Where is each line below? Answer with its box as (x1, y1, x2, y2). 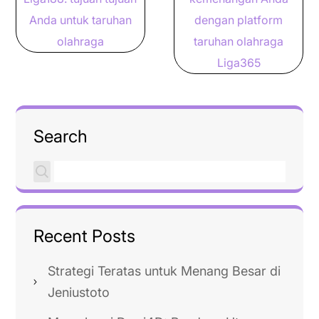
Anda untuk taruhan (28, 13, 132, 27)
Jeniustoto (48, 285, 110, 300)
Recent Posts (33, 226, 135, 246)
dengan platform (194, 13, 283, 27)
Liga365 (216, 56, 261, 70)
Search (33, 126, 88, 147)
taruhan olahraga (194, 34, 284, 48)
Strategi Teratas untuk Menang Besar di (48, 263, 281, 278)
